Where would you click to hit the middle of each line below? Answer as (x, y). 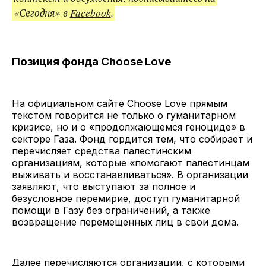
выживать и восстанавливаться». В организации (130, 175)
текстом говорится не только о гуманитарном (124, 115)
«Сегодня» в (42, 12)
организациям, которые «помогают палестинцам (131, 163)
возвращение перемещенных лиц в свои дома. (127, 222)
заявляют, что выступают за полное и (104, 187)
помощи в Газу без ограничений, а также (111, 210)
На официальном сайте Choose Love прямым (120, 104)
